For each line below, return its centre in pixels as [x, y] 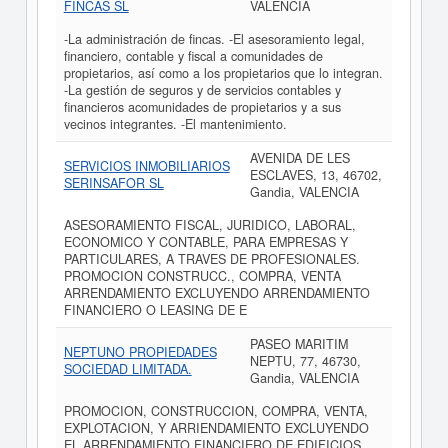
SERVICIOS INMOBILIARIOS [146, 166]
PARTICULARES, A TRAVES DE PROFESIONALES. [211, 259]
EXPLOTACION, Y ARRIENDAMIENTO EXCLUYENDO [216, 428]
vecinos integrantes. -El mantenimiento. [175, 124]
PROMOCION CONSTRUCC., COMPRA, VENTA [202, 276]
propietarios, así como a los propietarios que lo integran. [223, 73]
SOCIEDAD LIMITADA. [127, 369]
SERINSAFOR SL [113, 183]
